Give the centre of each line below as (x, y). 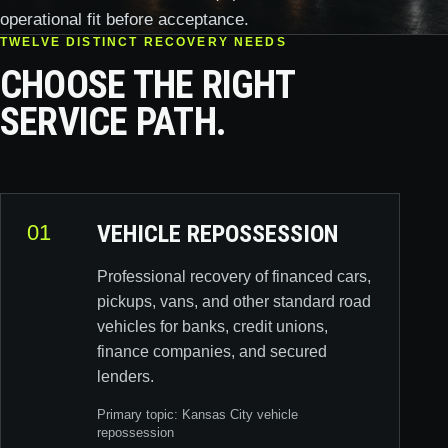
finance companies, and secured (212, 351)
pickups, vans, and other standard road (234, 301)
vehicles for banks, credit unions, (212, 326)
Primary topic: (139, 414)
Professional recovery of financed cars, (234, 276)
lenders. (125, 376)
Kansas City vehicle (240, 414)
